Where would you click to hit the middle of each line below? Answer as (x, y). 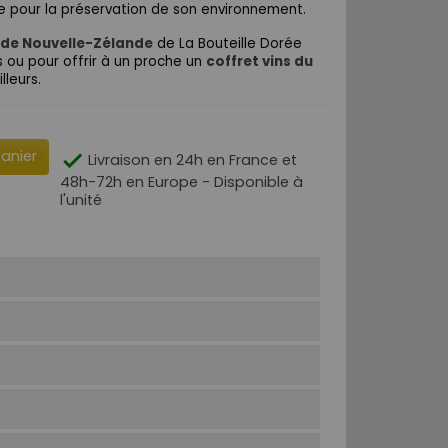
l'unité (81, 199)
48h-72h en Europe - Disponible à (181, 181)
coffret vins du (259, 61)
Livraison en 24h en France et (190, 159)
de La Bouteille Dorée (227, 43)
